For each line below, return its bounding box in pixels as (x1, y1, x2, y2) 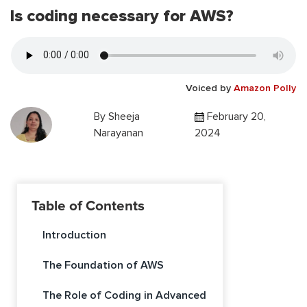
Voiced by (186, 82, 234, 94)
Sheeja (108, 110, 140, 124)
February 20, (204, 110, 266, 124)
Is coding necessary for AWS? (10, 5, 234, 26)
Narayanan (94, 126, 144, 140)
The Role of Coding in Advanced (42, 288, 206, 303)
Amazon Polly (234, 82, 296, 94)
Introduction (42, 228, 106, 243)
